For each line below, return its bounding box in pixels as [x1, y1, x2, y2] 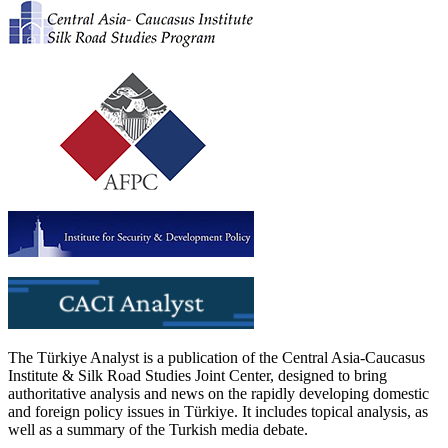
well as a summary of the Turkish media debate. [8, 420, 308, 438]
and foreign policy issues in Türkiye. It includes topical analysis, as [8, 402, 428, 420]
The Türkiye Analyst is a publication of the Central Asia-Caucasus [8, 348, 425, 366]
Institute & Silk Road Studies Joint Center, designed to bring [8, 366, 387, 384]
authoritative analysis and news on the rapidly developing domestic [8, 384, 429, 402]
